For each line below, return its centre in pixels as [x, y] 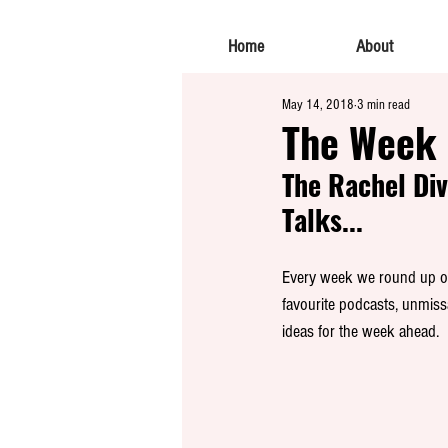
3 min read [383, 104]
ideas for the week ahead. [362, 331]
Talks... [322, 219]
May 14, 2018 [318, 104]
